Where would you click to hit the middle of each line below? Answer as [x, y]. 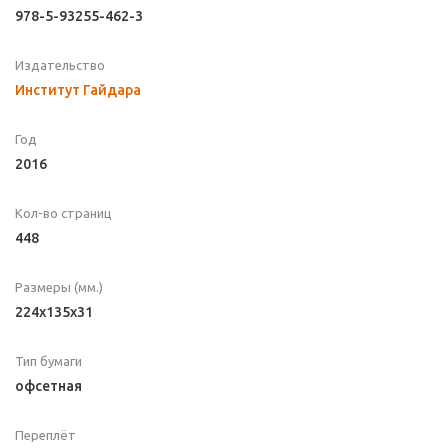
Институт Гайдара [78, 90]
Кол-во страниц [63, 213]
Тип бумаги [48, 361]
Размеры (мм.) [59, 287]
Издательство [60, 65]
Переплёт [45, 435]
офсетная [48, 386]
